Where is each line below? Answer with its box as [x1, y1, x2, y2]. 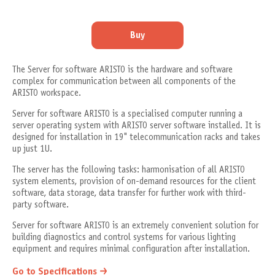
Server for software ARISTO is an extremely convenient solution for [12, 222, 258, 231]
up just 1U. [12, 145, 55, 154]
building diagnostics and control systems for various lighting [12, 233, 236, 242]
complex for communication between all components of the [12, 77, 236, 87]
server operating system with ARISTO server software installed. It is [12, 122, 261, 131]
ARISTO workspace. [12, 89, 81, 98]
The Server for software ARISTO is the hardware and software [12, 66, 233, 75]
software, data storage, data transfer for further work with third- [12, 189, 246, 198]
